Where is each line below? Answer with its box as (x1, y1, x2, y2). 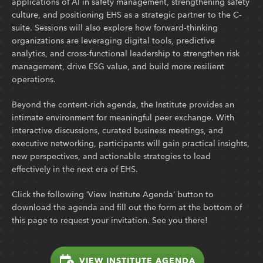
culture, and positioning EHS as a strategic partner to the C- (12, 8, 242, 20)
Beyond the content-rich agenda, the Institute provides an (12, 97, 234, 110)
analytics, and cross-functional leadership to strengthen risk (12, 46, 240, 59)
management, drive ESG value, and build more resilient (12, 59, 224, 72)
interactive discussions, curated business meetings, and (12, 123, 223, 136)
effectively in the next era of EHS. (12, 162, 138, 174)
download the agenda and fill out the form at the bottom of (12, 200, 242, 213)
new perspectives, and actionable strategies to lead (12, 149, 211, 161)
